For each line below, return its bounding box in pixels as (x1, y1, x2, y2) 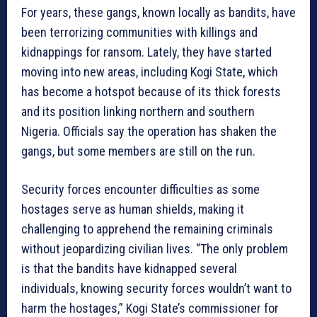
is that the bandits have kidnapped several (21, 261, 237, 277)
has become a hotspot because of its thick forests (21, 84, 281, 100)
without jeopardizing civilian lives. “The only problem (21, 241, 288, 257)
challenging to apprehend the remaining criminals (21, 221, 273, 237)
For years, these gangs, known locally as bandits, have (21, 5, 296, 21)
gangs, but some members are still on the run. (21, 144, 255, 159)
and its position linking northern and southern (21, 104, 255, 120)
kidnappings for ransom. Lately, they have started (21, 45, 272, 60)
